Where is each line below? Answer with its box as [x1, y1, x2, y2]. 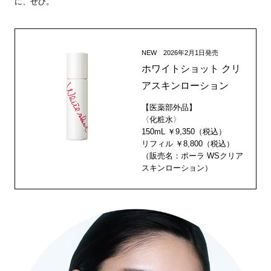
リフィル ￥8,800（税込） [142, 139, 235, 148]
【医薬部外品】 [142, 102, 197, 112]
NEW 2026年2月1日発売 [142, 48, 219, 56]
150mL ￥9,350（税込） [142, 126, 227, 136]
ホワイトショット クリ [142, 63, 241, 74]
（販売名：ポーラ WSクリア [142, 151, 244, 160]
